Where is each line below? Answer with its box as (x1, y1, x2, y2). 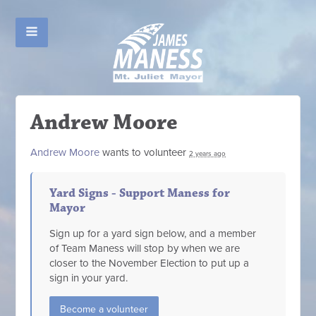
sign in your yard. (49, 272, 128, 284)
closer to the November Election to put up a (49, 257, 250, 269)
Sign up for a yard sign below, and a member (49, 227, 257, 240)
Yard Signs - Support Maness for (49, 186, 231, 201)
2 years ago (189, 150, 226, 158)
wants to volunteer (99, 146, 190, 159)
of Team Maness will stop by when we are (49, 242, 241, 255)
